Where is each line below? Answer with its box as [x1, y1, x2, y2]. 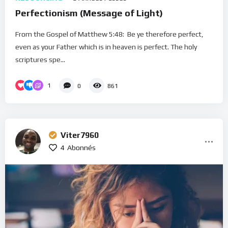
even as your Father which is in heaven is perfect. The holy [15, 42, 197, 51]
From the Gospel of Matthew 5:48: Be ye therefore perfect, [15, 30, 204, 38]
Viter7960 [61, 130, 99, 140]
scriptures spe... [15, 55, 65, 64]
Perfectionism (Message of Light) [15, 7, 163, 18]
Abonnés [67, 143, 96, 152]
